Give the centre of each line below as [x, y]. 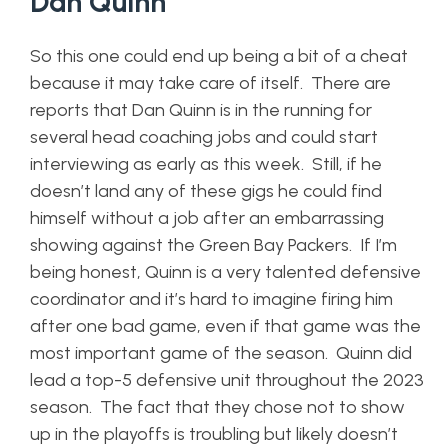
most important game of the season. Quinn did [221, 353]
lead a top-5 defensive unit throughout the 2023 [227, 380]
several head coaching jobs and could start [204, 137]
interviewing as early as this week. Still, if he [206, 164]
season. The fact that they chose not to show [217, 407]
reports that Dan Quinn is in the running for [201, 110]
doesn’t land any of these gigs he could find [206, 191]
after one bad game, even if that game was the [225, 326]
